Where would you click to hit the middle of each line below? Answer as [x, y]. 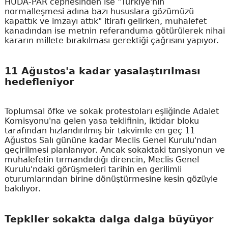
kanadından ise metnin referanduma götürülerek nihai [115, 31]
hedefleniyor [39, 82]
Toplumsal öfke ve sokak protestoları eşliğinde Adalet [111, 111]
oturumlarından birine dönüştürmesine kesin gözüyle [111, 179]
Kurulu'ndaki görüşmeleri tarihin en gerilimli [93, 169]
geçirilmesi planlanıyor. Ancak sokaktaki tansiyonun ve [115, 150]
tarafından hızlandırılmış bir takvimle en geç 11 [99, 130]
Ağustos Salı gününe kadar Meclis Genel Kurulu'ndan [110, 140]
